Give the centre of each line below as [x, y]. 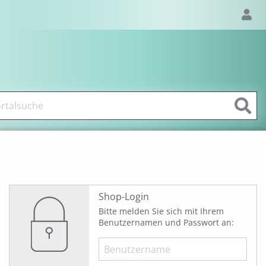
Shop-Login [123, 197]
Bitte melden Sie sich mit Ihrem [161, 211]
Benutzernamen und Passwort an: [166, 222]
